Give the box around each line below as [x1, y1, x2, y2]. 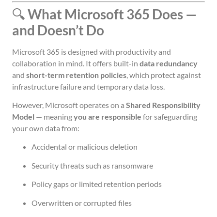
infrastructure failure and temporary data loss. [12, 81, 165, 91]
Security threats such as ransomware [31, 160, 153, 170]
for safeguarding [141, 111, 197, 121]
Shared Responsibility [126, 100, 201, 109]
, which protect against [126, 70, 201, 79]
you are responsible [74, 111, 141, 121]
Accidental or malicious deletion [31, 142, 138, 152]
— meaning [34, 111, 74, 121]
